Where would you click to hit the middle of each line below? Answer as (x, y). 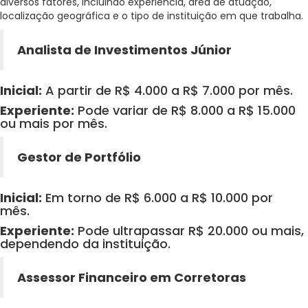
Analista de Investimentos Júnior (124, 50)
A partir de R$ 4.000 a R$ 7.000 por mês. (167, 91)
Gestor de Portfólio (79, 157)
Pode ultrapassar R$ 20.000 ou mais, (189, 231)
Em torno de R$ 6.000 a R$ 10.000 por (157, 198)
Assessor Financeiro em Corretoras (132, 278)
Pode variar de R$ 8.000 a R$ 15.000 (185, 111)
